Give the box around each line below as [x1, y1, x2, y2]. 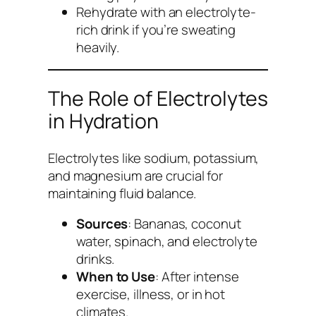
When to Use [76, 267, 155, 286]
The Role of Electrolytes [48, 84, 268, 112]
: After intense [154, 267, 239, 286]
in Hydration [48, 107, 159, 135]
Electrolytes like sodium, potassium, [48, 148, 260, 167]
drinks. [76, 250, 115, 269]
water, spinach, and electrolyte [76, 232, 257, 251]
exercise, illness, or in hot [76, 285, 226, 304]
